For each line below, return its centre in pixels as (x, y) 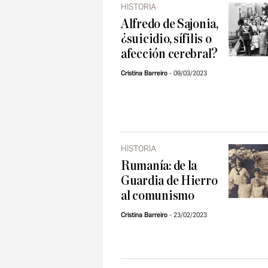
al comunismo (158, 196)
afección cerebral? (170, 54)
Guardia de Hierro (169, 181)
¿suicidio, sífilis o (166, 39)
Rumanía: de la (159, 166)
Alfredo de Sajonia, (170, 24)
